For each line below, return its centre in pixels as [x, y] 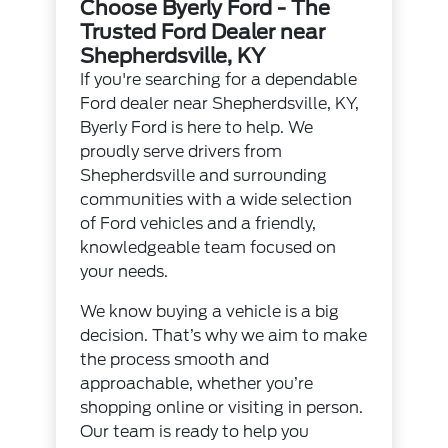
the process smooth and [175, 360]
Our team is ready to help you [195, 432]
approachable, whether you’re [197, 384]
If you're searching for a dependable [219, 80]
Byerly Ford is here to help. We [197, 128]
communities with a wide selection [216, 200]
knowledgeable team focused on [208, 248]
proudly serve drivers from [181, 152]
